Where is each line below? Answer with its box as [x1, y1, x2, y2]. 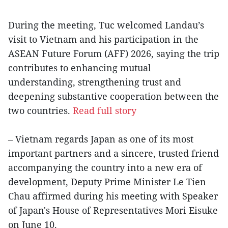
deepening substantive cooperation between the [8, 90, 219, 103]
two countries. [8, 104, 73, 117]
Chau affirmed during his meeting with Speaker [8, 190, 218, 203]
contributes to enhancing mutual [8, 62, 151, 74]
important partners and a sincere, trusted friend [8, 147, 219, 160]
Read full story [73, 104, 136, 117]
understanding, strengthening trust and [8, 76, 181, 89]
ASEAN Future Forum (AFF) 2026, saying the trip [8, 47, 219, 60]
